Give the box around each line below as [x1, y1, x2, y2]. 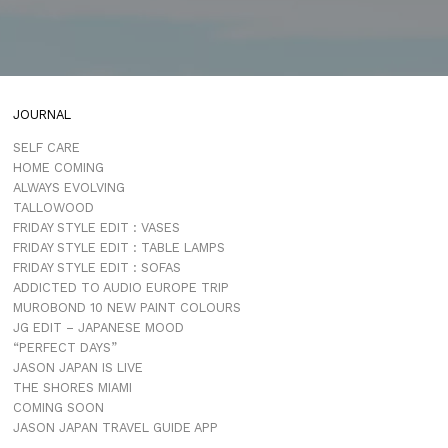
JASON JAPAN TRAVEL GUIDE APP [12, 419, 218, 435]
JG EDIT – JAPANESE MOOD [12, 319, 184, 335]
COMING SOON [12, 399, 104, 415]
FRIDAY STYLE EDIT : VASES [12, 219, 180, 235]
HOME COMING [12, 159, 104, 175]
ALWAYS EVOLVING [12, 179, 125, 195]
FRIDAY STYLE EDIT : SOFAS [12, 259, 181, 275]
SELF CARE [12, 139, 80, 155]
